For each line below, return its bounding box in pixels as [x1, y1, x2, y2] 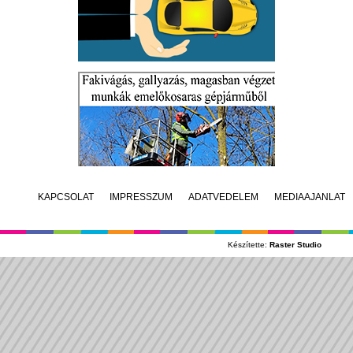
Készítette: [228, 240, 269, 249]
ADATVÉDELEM [188, 191, 258, 203]
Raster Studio [269, 240, 321, 249]
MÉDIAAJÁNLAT [274, 191, 345, 203]
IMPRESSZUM [110, 191, 173, 203]
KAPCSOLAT [38, 191, 94, 203]
